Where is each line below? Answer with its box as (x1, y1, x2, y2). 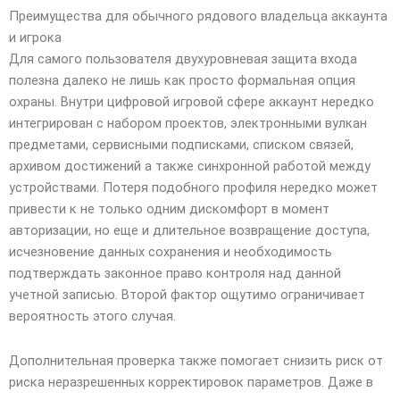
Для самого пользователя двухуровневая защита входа (9, 51, 357, 68)
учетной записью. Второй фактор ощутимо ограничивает (9, 287, 365, 304)
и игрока (9, 29, 62, 46)
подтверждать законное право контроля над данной (9, 265, 341, 282)
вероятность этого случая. (9, 308, 176, 325)
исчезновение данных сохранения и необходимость (9, 244, 332, 261)
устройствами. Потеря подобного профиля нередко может (9, 179, 378, 196)
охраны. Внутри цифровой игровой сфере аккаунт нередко (9, 94, 374, 111)
